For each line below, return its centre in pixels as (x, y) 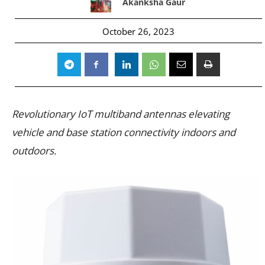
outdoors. (34, 150)
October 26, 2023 (138, 31)
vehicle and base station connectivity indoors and (124, 132)
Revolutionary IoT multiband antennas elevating (121, 114)
